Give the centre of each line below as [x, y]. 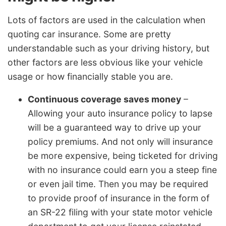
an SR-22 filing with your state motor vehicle [120, 212]
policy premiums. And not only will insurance [120, 142]
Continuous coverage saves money [104, 99]
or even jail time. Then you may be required [118, 184]
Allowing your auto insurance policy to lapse [120, 114]
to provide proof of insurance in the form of [119, 198]
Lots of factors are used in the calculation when [106, 20]
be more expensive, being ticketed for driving [123, 156]
